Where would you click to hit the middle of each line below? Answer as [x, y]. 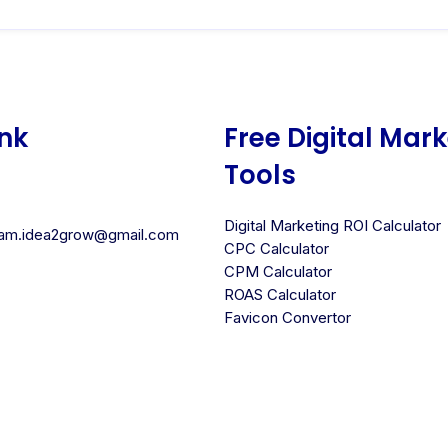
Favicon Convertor [287, 317]
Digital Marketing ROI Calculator [332, 225]
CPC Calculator [276, 248]
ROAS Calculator [280, 294]
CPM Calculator [278, 271]
